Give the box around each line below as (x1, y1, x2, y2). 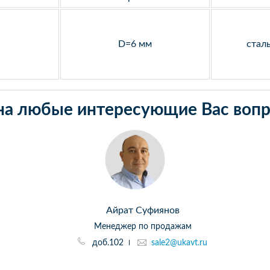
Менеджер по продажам (93, 222, 192, 231)
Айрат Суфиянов (105, 206, 180, 216)
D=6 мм (118, 39, 152, 49)
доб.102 (85, 239, 128, 248)
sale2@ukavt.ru (151, 239, 207, 248)
